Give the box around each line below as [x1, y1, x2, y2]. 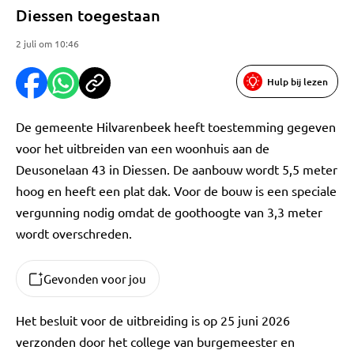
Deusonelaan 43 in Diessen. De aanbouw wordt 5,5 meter [16, 161, 337, 177]
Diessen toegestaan [16, 5, 160, 25]
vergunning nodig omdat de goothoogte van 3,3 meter [16, 204, 322, 220]
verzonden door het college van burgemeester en [16, 333, 295, 349]
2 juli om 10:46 [16, 37, 79, 50]
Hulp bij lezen [267, 74, 328, 88]
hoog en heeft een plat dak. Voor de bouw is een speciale [16, 183, 337, 198]
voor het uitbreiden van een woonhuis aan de [16, 140, 269, 156]
